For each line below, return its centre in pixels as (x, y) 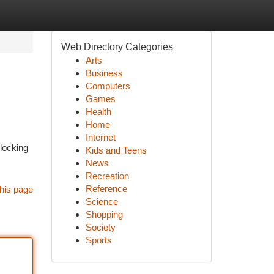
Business (104, 73)
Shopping (104, 214)
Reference (106, 189)
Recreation (107, 176)
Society (100, 227)
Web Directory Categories (117, 47)
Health (98, 112)
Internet (100, 137)
